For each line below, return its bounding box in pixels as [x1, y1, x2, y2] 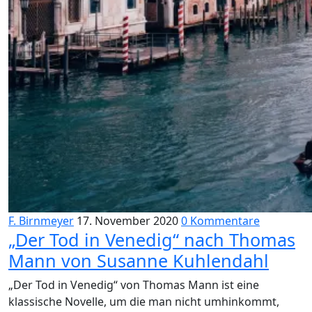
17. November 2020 [77, 213, 178, 228]
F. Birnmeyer [8, 213, 74, 228]
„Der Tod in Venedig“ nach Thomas [8, 228, 295, 251]
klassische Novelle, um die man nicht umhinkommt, [8, 294, 279, 309]
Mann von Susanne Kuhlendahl [8, 249, 269, 272]
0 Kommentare [181, 213, 260, 228]
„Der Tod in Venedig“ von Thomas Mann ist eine [8, 277, 259, 292]
